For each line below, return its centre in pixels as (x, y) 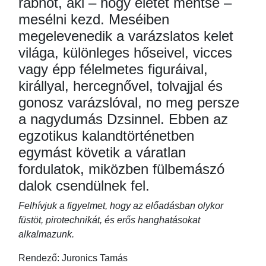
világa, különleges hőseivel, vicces (125, 53)
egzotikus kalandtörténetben (106, 136)
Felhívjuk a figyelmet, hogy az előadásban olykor (121, 206)
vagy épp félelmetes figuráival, (113, 69)
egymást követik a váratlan (102, 153)
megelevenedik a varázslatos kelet (126, 36)
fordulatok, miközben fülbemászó (121, 169)
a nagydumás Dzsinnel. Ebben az (123, 119)
